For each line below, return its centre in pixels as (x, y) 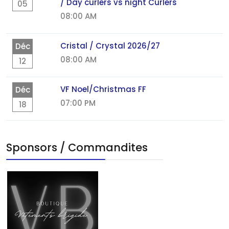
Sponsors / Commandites (77, 147)
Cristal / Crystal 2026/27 (110, 46)
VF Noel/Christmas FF (103, 89)
